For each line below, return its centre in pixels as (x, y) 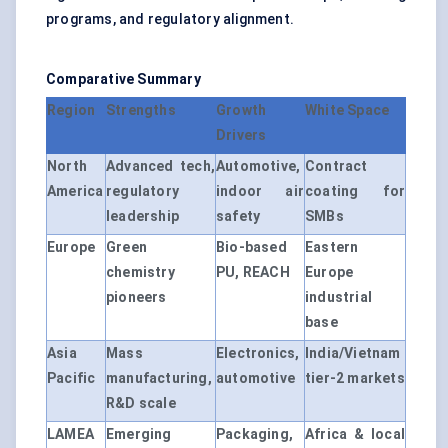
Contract (336, 166)
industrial (338, 297)
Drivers (241, 135)
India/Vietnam (353, 353)
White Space (347, 110)
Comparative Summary (123, 79)
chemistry (140, 272)
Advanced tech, (160, 166)
